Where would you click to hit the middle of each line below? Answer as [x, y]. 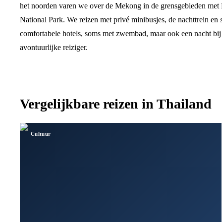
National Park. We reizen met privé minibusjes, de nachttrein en [120, 20]
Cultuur [41, 134]
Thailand [184, 104]
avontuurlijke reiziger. [54, 48]
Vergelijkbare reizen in [88, 104]
